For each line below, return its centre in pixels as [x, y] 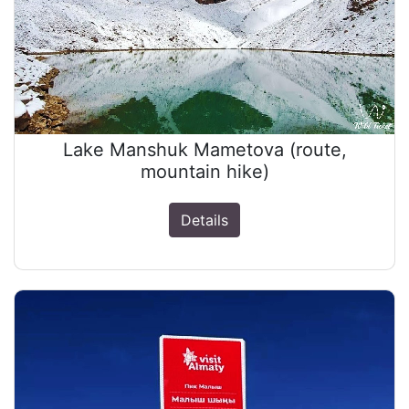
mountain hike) [204, 172]
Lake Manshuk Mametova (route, [204, 150]
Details [204, 220]
